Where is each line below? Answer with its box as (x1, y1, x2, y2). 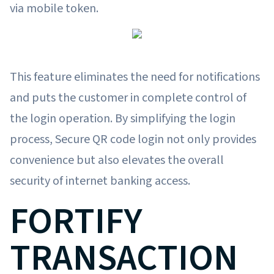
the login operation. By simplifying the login (10, 109, 235, 127)
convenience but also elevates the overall (10, 151, 224, 169)
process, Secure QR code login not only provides (10, 130, 256, 148)
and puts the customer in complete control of (10, 89, 246, 106)
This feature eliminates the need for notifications (10, 68, 260, 86)
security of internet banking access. (10, 172, 190, 190)
